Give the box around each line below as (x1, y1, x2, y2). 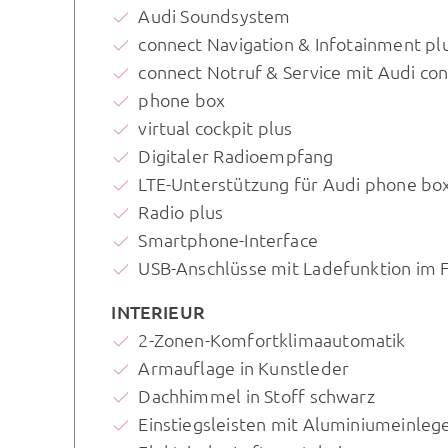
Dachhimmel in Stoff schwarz (138, 383, 375, 407)
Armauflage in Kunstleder (138, 355, 350, 379)
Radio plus (138, 200, 224, 224)
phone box (138, 88, 226, 112)
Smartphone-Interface (138, 228, 318, 252)
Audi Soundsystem (138, 4, 291, 28)
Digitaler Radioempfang (138, 144, 334, 168)
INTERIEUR (111, 300, 206, 324)
